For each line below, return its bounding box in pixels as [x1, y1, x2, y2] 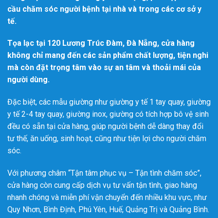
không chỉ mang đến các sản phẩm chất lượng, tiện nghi [7, 51, 208, 60]
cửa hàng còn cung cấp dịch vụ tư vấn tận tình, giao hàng [7, 180, 197, 190]
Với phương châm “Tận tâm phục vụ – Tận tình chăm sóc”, [7, 168, 201, 178]
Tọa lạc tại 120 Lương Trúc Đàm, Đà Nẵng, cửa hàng [7, 38, 195, 48]
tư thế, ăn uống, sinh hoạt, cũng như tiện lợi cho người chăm [7, 134, 206, 144]
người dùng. [7, 75, 50, 85]
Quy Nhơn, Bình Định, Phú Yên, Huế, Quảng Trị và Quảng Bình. [7, 204, 209, 214]
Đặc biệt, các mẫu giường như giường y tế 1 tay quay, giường [7, 97, 211, 107]
